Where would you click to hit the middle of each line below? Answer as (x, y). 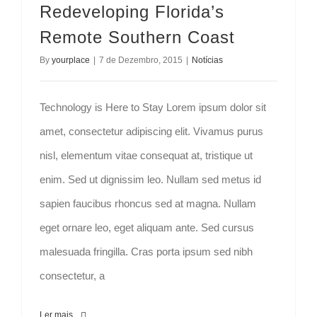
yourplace (71, 60)
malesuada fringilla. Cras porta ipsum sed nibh (146, 252)
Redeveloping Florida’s (132, 12)
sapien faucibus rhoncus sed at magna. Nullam (148, 203)
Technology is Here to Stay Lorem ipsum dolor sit (153, 107)
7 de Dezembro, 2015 (141, 60)
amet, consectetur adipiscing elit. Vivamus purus (151, 131)
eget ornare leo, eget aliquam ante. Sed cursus (147, 227)
